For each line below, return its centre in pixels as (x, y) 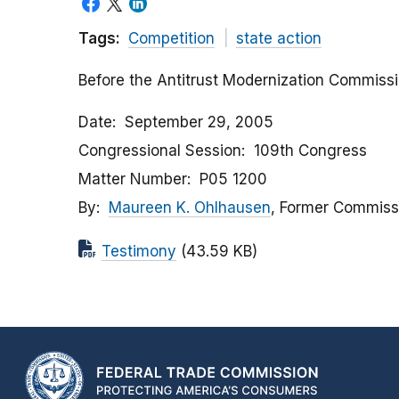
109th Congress (310, 151)
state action (278, 39)
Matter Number (133, 179)
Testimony (139, 252)
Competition (171, 39)
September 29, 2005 (199, 122)
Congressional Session (160, 151)
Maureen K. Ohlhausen (190, 208)
